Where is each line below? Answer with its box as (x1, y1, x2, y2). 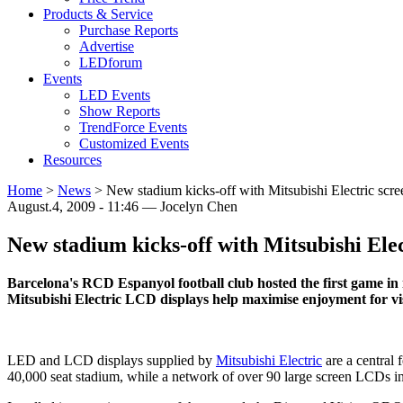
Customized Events (79, 136, 189, 152)
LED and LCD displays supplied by (7, 353, 216, 369)
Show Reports (79, 103, 160, 120)
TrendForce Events (79, 120, 187, 136)
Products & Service (43, 6, 153, 22)
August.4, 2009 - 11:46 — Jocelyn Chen (7, 199, 237, 215)
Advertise (79, 39, 134, 55)
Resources (43, 152, 102, 168)
